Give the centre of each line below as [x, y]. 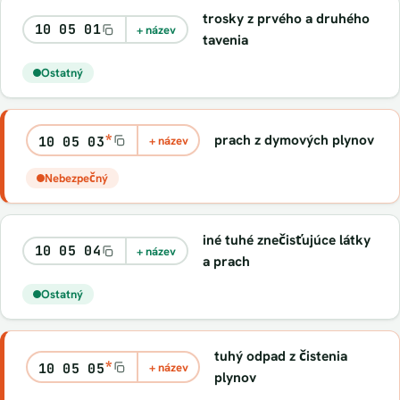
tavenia [225, 40]
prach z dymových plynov [295, 140]
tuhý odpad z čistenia [281, 356]
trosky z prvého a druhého [286, 18]
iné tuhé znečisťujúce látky [286, 240]
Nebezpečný [76, 178]
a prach [226, 261]
